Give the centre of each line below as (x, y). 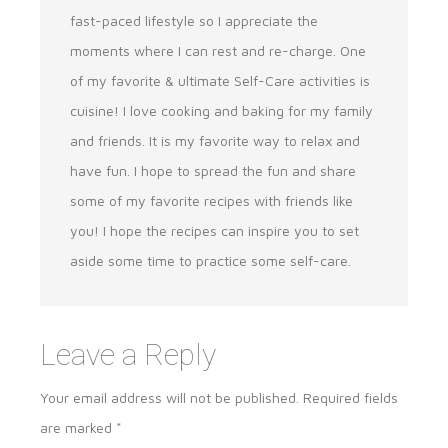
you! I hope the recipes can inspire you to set (214, 231)
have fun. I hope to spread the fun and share (213, 171)
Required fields (350, 398)
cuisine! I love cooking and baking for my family (221, 111)
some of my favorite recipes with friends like (211, 201)
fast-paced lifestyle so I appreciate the (194, 21)
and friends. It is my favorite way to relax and (215, 141)
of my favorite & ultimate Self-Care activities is (220, 81)
